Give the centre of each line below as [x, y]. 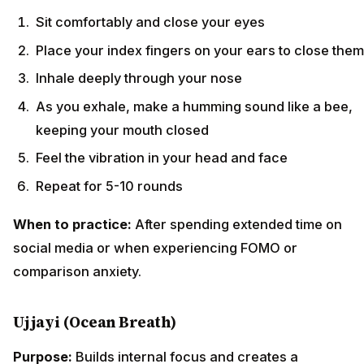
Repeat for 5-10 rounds [109, 186]
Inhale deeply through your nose [139, 78]
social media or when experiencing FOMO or [155, 247]
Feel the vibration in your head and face [162, 158]
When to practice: [72, 224]
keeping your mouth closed [122, 130]
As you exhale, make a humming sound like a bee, [194, 106]
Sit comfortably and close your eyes [150, 22]
